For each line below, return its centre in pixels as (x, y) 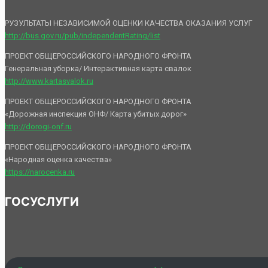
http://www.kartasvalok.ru (49, 81)
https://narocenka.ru (40, 172)
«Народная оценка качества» (58, 160)
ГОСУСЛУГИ (42, 201)
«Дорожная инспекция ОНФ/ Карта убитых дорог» (96, 114)
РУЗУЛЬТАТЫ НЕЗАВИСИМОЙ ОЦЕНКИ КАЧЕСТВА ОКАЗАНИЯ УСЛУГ (129, 23)
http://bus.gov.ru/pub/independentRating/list (83, 36)
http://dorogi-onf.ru (38, 127)
